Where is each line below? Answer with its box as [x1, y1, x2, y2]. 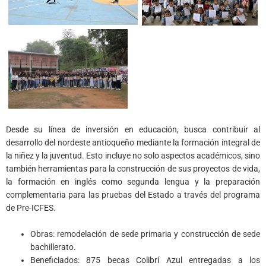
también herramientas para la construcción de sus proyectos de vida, [6, 163, 260, 173]
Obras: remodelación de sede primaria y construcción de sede [30, 229, 260, 239]
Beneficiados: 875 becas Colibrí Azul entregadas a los [30, 255, 260, 265]
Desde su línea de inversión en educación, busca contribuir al [6, 124, 260, 134]
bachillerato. [30, 242, 77, 252]
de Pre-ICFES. [6, 202, 56, 213]
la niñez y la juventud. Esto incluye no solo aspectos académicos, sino [6, 150, 260, 160]
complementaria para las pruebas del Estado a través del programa [6, 189, 260, 199]
